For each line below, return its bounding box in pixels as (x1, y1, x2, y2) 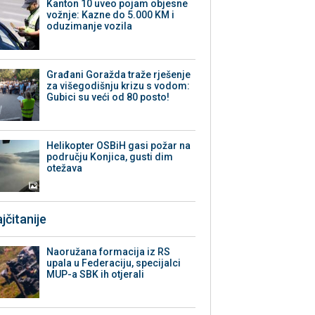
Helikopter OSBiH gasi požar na (46, 140, 191, 152)
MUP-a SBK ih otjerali (46, 269, 145, 281)
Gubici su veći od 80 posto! (46, 91, 170, 103)
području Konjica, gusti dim (46, 151, 174, 163)
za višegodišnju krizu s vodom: (46, 80, 191, 92)
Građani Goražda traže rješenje (46, 69, 191, 81)
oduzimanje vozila (46, 20, 133, 32)
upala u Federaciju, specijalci (46, 257, 181, 269)
